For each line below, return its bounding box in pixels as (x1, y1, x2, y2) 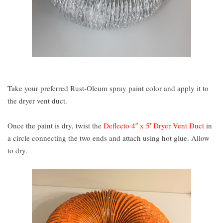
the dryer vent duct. (7, 96, 67, 106)
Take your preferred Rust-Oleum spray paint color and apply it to (7, 83, 209, 93)
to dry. (7, 145, 27, 155)
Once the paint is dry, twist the (7, 120, 104, 130)
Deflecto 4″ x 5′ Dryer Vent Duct (104, 120, 204, 130)
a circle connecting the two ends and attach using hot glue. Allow (7, 133, 210, 143)
